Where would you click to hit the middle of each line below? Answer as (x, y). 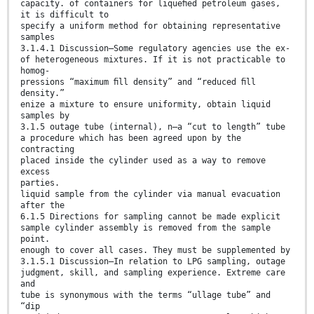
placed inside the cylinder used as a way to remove (143, 160)
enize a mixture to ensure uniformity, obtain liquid (145, 104)
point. (35, 239)
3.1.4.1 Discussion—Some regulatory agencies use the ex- (155, 48)
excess (35, 171)
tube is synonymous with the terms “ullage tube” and (145, 295)
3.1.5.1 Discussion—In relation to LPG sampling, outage (153, 261)
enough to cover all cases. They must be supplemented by (155, 250)
